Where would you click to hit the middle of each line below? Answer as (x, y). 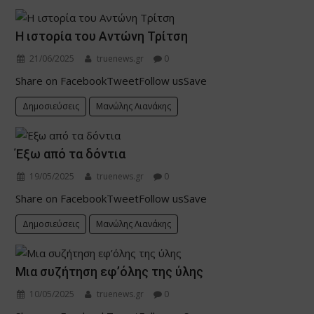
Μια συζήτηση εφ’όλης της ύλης (110, 272)
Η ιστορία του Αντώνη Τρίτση (102, 36)
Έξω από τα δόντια (71, 154)
